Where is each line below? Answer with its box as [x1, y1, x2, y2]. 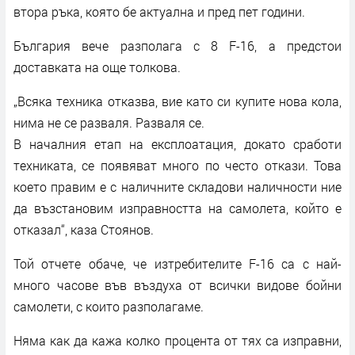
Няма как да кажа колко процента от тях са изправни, [13, 331, 342, 349]
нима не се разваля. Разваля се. [13, 113, 204, 131]
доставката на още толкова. [13, 58, 181, 75]
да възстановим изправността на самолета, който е [13, 199, 342, 216]
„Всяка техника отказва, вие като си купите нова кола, [13, 92, 342, 109]
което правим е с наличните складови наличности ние [13, 177, 342, 195]
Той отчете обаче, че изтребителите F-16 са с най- [13, 254, 342, 272]
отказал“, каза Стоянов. [13, 220, 154, 238]
